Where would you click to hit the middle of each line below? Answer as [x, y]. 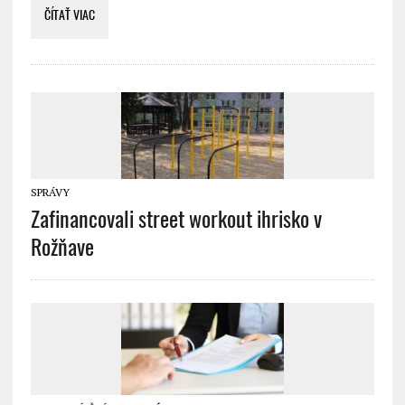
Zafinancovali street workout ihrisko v [176, 219]
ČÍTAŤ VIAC [69, 15]
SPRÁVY [50, 193]
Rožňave [62, 247]
